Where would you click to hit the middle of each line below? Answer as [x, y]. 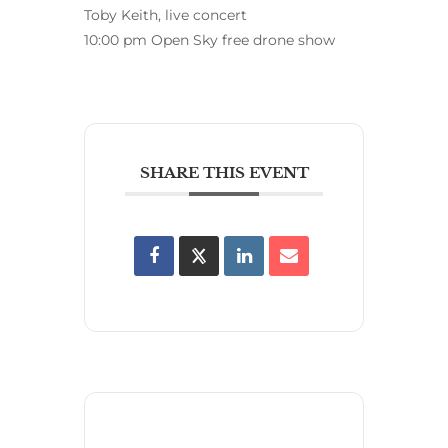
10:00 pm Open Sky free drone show [209, 40]
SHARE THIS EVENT [224, 173]
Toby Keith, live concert [165, 15]
